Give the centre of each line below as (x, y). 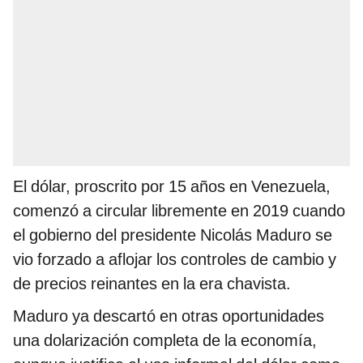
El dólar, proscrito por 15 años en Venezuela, (172, 187)
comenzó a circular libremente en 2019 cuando (179, 211)
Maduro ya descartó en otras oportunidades (169, 316)
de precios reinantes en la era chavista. (152, 284)
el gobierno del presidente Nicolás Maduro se (173, 235)
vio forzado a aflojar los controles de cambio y (175, 260)
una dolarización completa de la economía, (165, 341)
